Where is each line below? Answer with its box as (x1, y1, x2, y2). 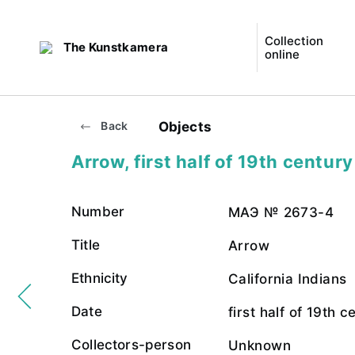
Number (71, 204, 125, 219)
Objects (158, 118, 212, 135)
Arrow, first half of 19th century (71, 151, 353, 172)
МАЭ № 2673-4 (228, 204, 334, 220)
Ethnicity (71, 270, 128, 286)
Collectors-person (71, 337, 191, 353)
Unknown (228, 338, 291, 353)
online (264, 47, 300, 62)
